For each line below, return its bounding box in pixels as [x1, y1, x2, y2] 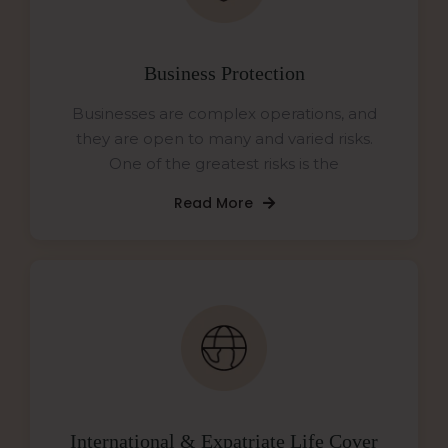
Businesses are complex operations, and [71, 104, 377, 124]
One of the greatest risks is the [109, 154, 339, 174]
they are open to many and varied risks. [75, 129, 373, 149]
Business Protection [143, 62, 305, 85]
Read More [173, 193, 253, 214]
